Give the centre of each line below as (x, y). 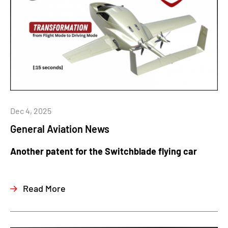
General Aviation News (60, 129)
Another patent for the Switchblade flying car (104, 151)
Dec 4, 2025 (31, 110)
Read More (44, 189)
